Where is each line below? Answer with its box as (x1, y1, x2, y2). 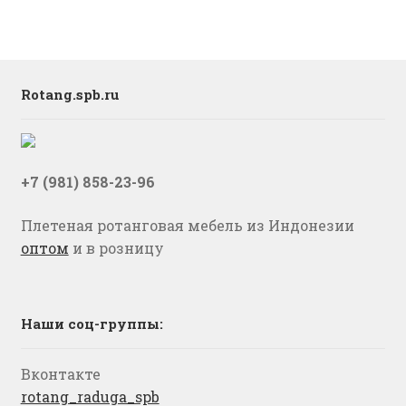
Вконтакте (20, 364, 101, 384)
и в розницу (68, 237, 164, 257)
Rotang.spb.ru (20, 85, 120, 104)
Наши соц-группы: (20, 314, 163, 333)
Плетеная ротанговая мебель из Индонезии (20, 215, 354, 235)
